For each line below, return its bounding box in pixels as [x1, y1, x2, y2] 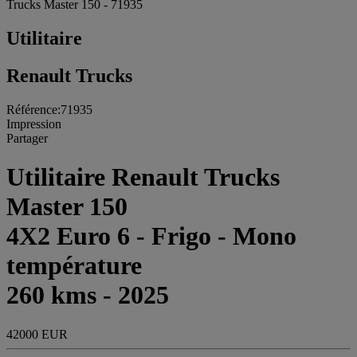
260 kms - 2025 [6, 280, 169, 310]
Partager [6, 131, 48, 145]
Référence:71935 [6, 102, 92, 116]
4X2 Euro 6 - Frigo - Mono [6, 222, 296, 251]
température [6, 251, 142, 280]
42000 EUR [6, 327, 68, 341]
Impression [6, 116, 61, 131]
